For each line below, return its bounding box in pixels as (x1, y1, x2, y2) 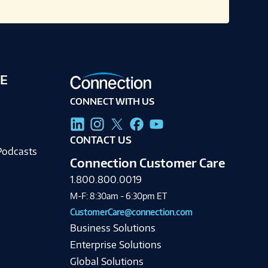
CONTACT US (69, 134, 132, 147)
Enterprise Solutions (69, 239, 162, 251)
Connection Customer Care (69, 155, 225, 171)
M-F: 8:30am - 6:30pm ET (69, 191, 167, 202)
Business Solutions (69, 222, 156, 234)
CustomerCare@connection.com (69, 207, 193, 218)
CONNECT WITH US (69, 95, 154, 107)
